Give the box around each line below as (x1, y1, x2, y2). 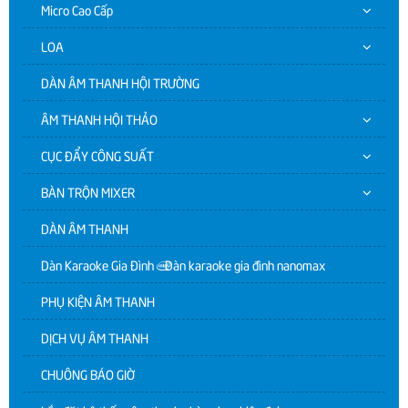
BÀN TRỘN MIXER (41, 183, 135, 200)
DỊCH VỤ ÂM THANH (41, 329, 148, 346)
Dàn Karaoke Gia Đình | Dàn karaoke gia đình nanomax (41, 256, 325, 273)
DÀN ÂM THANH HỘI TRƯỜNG (41, 74, 199, 91)
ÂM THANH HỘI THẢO (41, 110, 158, 127)
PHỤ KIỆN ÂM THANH (41, 292, 155, 310)
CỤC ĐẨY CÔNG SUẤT (41, 147, 154, 164)
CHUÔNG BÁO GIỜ (41, 365, 135, 382)
